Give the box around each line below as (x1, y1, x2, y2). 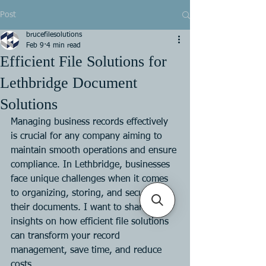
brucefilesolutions (26, 31, 82, 39)
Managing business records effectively (11, 118, 171, 127)
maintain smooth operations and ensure (11, 146, 179, 156)
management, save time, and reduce (11, 246, 164, 255)
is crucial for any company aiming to (11, 132, 165, 141)
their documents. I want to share (11, 203, 150, 213)
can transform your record (11, 232, 123, 241)
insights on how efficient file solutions (11, 217, 172, 227)
